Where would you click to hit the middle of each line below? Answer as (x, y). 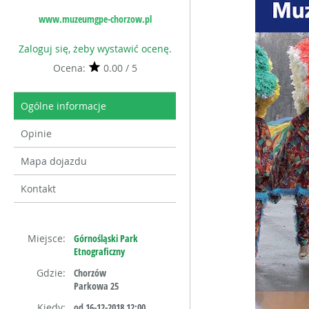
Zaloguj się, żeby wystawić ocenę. (95, 49)
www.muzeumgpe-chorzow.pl (95, 19)
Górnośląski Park (106, 238)
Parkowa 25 (96, 286)
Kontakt (38, 189)
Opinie (36, 133)
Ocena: (70, 68)
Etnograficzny (99, 251)
